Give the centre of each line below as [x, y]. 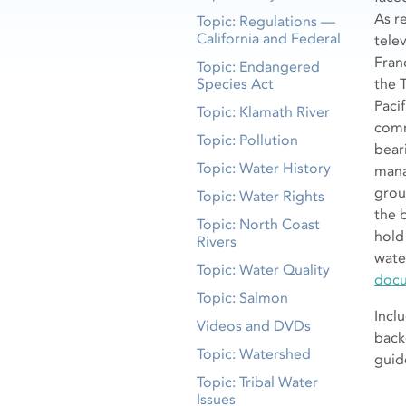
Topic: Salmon [242, 298]
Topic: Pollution [247, 140]
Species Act [235, 84]
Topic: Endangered [258, 67]
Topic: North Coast [258, 224]
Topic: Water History [264, 168]
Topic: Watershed [254, 354]
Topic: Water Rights [261, 196]
